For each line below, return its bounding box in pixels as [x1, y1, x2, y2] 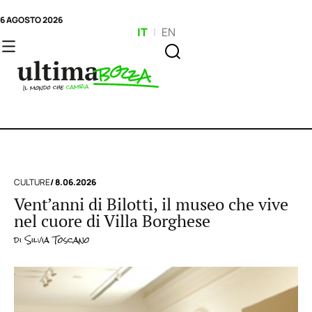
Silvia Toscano [22, 231, 90, 249]
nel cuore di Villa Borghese [14, 210, 210, 233]
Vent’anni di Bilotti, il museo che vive [14, 193, 288, 216]
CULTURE [14, 176, 50, 188]
